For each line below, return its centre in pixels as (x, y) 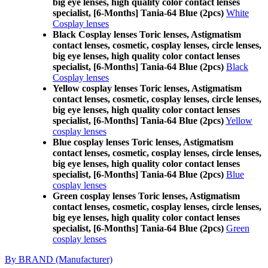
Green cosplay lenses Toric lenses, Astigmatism (146, 196)
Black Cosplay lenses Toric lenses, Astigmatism (147, 34)
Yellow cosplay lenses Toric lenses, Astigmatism (147, 88)
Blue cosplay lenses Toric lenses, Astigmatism (143, 142)
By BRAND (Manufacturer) (59, 259)
